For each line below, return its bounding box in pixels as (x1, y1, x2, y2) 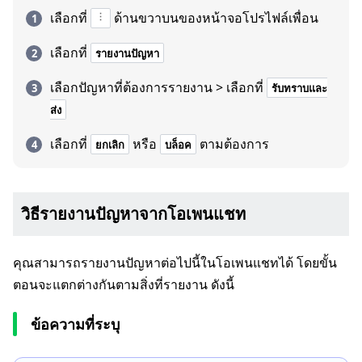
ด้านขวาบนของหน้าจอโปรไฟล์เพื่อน (114, 9, 318, 27)
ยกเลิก (95, 137, 124, 152)
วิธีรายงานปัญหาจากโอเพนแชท (21, 203, 246, 225)
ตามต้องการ (200, 135, 269, 153)
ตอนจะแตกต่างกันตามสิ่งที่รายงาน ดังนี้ (13, 276, 234, 293)
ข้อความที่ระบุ (31, 314, 120, 334)
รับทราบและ (271, 81, 327, 95)
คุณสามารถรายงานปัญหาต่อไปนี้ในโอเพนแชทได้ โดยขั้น (13, 254, 337, 271)
